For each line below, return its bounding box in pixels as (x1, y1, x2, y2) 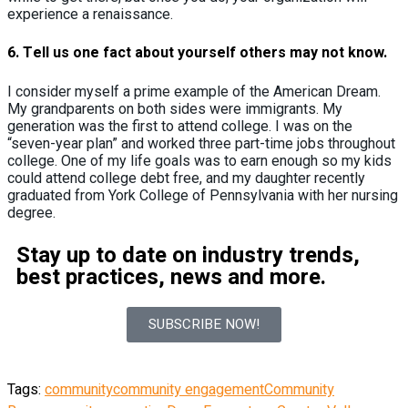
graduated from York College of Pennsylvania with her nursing (7, 187, 398, 205)
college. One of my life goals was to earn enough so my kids (7, 152, 392, 170)
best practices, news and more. (16, 261, 326, 294)
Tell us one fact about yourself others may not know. (23, 41, 387, 64)
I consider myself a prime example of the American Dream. (7, 83, 381, 101)
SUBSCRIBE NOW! (148, 314, 260, 335)
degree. (7, 204, 56, 222)
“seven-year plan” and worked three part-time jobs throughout (7, 135, 395, 153)
